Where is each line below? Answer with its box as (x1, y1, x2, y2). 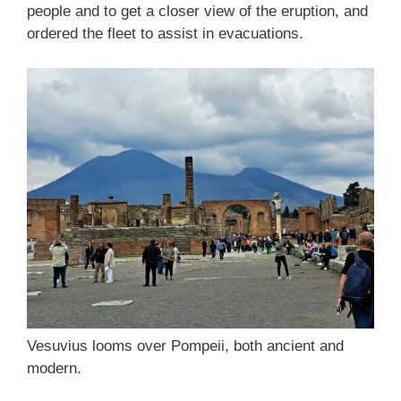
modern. (27, 359, 81, 377)
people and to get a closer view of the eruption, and (27, 3, 368, 20)
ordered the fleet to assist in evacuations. (27, 25, 303, 42)
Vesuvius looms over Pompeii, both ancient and (27, 337, 344, 354)
